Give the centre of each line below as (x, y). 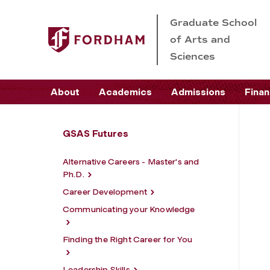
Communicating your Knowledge (129, 209)
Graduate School (213, 23)
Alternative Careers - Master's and (131, 162)
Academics (125, 92)
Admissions (198, 92)
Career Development (105, 192)
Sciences (193, 56)
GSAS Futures (96, 133)
